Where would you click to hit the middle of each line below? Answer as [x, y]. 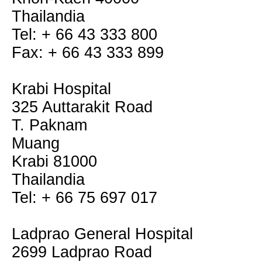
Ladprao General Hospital [102, 234]
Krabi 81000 [54, 161]
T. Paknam [49, 125]
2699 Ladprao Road [82, 252]
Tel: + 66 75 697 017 [85, 198]
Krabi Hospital [61, 89]
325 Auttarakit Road [82, 107]
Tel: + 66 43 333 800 [85, 35]
